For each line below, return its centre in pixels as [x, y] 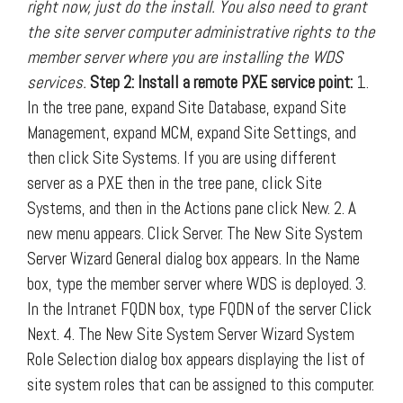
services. [58, 82]
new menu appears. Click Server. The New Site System [195, 233]
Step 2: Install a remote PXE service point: [221, 82]
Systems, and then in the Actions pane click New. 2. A [192, 208]
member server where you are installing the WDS [185, 57]
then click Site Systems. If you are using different [182, 157]
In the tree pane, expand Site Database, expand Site [187, 107]
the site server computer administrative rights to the [201, 31]
